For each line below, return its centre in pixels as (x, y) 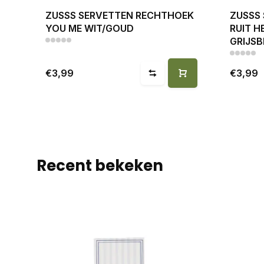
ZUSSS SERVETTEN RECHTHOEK (120, 15)
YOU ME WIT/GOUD (90, 28)
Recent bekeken (100, 165)
